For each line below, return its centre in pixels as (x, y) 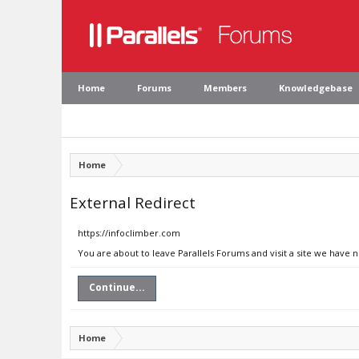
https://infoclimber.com (129, 233)
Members (225, 88)
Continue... (117, 287)
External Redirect (133, 202)
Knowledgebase (316, 88)
